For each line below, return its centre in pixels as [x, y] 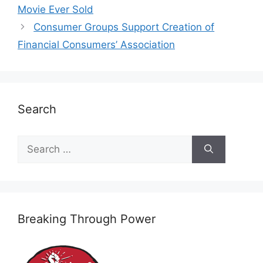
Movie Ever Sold [55, 9]
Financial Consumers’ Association [96, 45]
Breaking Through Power [87, 219]
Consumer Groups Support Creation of [124, 27]
